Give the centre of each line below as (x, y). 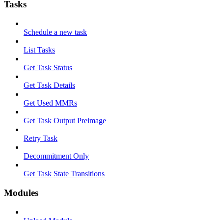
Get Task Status (48, 68)
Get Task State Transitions (64, 174)
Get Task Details (49, 85)
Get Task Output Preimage (65, 121)
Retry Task (41, 138)
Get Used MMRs (50, 103)
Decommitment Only (56, 156)
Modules (21, 192)
